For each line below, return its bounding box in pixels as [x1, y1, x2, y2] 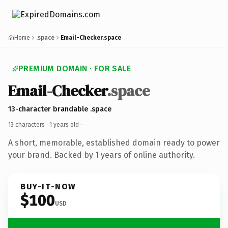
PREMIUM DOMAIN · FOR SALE [18, 64, 131, 73]
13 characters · [8, 121, 49, 128]
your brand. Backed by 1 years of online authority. [8, 150, 195, 160]
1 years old [49, 121, 79, 128]
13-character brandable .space [8, 104, 111, 113]
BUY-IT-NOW [20, 181, 76, 191]
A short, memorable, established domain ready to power [8, 137, 220, 148]
